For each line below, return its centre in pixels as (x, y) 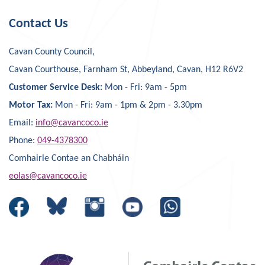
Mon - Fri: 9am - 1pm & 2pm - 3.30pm (129, 105)
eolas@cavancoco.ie (48, 176)
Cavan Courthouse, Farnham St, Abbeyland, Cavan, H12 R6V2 (126, 70)
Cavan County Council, (53, 52)
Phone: (23, 141)
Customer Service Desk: (57, 88)
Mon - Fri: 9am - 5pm (146, 88)
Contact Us (38, 24)
